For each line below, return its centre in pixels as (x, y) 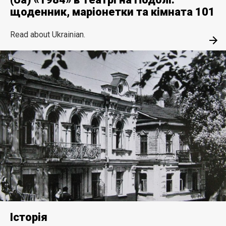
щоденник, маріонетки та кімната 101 (112, 12)
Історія (29, 217)
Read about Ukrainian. (48, 34)
